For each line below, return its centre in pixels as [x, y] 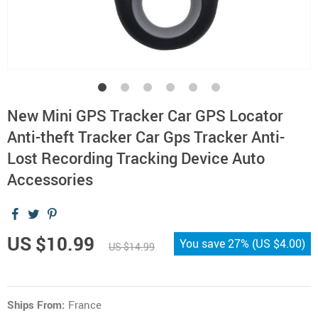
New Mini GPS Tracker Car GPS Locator [145, 115]
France [85, 305]
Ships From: [36, 305]
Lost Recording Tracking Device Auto [136, 158]
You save [204, 243]
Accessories [50, 179]
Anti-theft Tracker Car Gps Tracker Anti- [146, 137]
